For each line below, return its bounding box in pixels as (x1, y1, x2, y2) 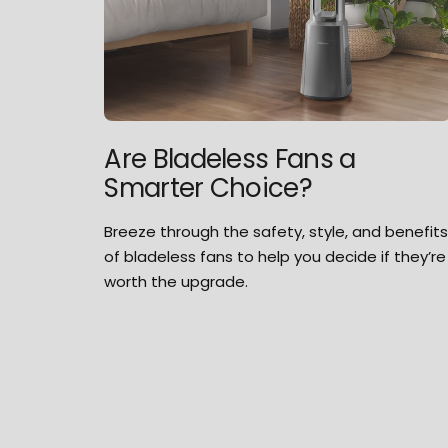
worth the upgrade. (104, 271, 249, 293)
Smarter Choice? (104, 170, 312, 207)
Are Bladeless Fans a (104, 141, 356, 178)
